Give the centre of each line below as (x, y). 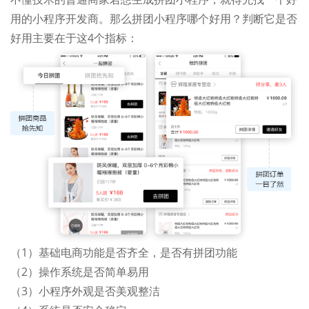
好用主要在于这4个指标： (74, 38)
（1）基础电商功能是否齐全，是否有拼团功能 (124, 253)
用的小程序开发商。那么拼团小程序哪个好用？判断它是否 (154, 19)
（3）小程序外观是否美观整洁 (85, 291)
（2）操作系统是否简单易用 (80, 272)
